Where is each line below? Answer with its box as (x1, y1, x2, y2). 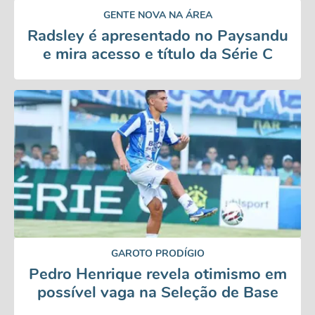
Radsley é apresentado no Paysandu (27, 25, 288, 46)
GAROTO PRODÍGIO (110, 247, 205, 260)
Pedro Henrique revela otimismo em (28, 264, 287, 285)
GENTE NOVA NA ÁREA (103, 8, 212, 22)
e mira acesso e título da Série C (42, 44, 273, 65)
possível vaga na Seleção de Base (37, 282, 278, 303)
